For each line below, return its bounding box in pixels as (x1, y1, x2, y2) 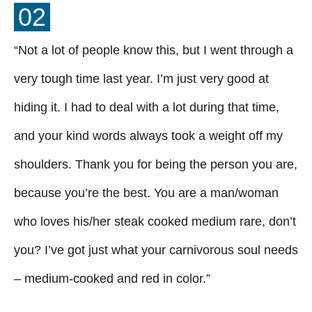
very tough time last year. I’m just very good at (14, 71, 269, 86)
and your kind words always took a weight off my (14, 128, 283, 143)
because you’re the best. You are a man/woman (14, 185, 279, 200)
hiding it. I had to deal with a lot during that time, (14, 100, 279, 114)
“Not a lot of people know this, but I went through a (14, 42, 293, 57)
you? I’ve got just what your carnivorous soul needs (14, 242, 298, 257)
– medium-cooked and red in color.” (14, 271, 210, 286)
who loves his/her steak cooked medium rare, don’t (14, 214, 296, 228)
